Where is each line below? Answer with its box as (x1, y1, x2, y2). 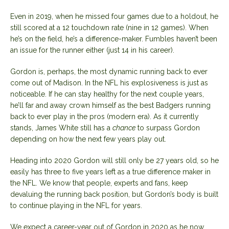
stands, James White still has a (10, 123, 112, 132)
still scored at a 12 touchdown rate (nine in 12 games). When (10, 23, 209, 32)
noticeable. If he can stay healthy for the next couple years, (10, 89, 204, 98)
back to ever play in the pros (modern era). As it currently (10, 112, 199, 121)
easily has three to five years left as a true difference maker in (10, 167, 211, 176)
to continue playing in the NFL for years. (10, 201, 142, 210)
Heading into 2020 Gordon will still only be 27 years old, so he (10, 156, 219, 165)
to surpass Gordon (135, 123, 200, 132)
